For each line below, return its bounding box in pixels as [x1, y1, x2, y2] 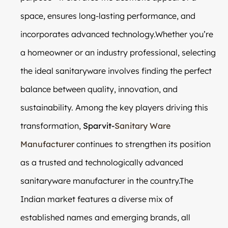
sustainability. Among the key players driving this [20, 102, 208, 112]
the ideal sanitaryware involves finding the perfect [20, 65, 212, 76]
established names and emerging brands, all [20, 212, 190, 222]
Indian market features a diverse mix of [20, 193, 173, 204]
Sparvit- [83, 120, 115, 131]
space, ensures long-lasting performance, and [20, 10, 195, 21]
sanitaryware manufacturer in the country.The [20, 175, 193, 186]
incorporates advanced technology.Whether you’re [20, 28, 213, 39]
